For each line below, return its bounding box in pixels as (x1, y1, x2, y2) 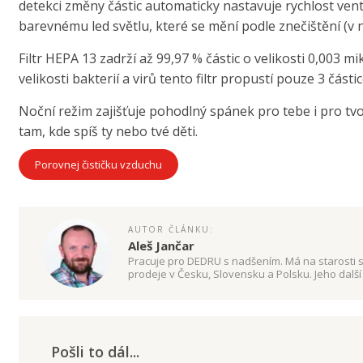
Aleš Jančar (127, 237, 194, 254)
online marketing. (127, 280, 213, 295)
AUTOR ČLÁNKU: (127, 224, 214, 236)
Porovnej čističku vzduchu (34, 157, 162, 173)
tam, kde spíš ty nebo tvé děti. (18, 122, 198, 141)
